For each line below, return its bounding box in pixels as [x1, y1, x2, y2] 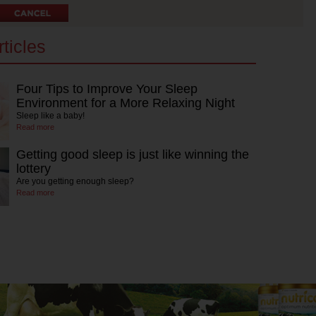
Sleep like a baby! [16, 111, 85, 121]
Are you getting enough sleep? [16, 176, 134, 187]
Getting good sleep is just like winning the [16, 147, 249, 162]
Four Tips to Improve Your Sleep [16, 82, 197, 97]
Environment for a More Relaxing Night [16, 96, 235, 111]
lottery [16, 162, 51, 176]
